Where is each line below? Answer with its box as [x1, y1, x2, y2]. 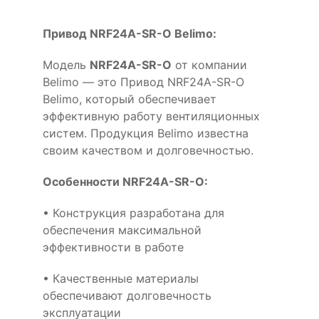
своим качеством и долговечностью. [43, 142, 253, 157]
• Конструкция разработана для [43, 205, 224, 220]
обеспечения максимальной [43, 222, 202, 237]
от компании [172, 57, 247, 72]
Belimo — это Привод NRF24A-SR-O [43, 74, 244, 89]
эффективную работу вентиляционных [43, 108, 260, 123]
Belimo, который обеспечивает [43, 91, 216, 106]
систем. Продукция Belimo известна [43, 125, 249, 140]
